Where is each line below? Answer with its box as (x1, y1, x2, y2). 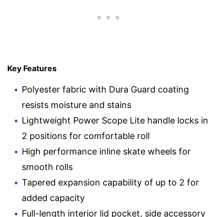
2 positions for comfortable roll (22, 130, 150, 141)
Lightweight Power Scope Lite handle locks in (22, 115, 208, 125)
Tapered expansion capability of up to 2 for (22, 177, 199, 187)
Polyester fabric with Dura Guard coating (22, 84, 189, 94)
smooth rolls (22, 161, 73, 172)
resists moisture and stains (22, 99, 131, 110)
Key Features (7, 63, 57, 73)
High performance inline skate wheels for (22, 146, 191, 156)
